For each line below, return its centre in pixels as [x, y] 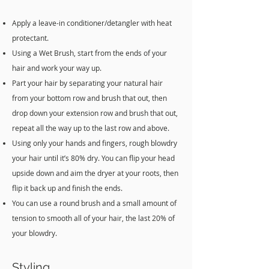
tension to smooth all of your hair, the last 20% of [93, 218]
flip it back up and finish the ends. [67, 188]
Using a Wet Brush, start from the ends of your [89, 53]
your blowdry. [35, 233]
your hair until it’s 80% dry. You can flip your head [93, 158]
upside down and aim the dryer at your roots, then [95, 173]
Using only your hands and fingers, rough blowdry [95, 143]
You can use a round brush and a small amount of [94, 203]
